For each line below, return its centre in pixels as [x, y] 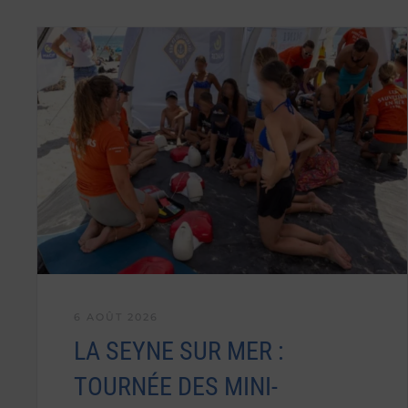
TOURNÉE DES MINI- [176, 386]
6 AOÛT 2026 [116, 316]
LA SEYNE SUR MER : [179, 351]
